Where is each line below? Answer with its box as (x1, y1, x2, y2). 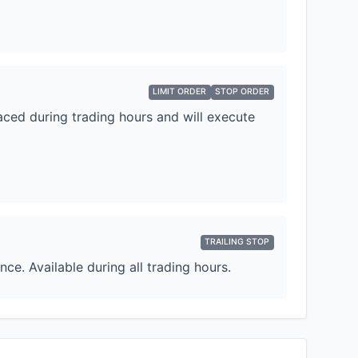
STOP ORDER (215, 86, 270, 97)
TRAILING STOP (205, 237, 270, 248)
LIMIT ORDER (153, 86, 207, 97)
